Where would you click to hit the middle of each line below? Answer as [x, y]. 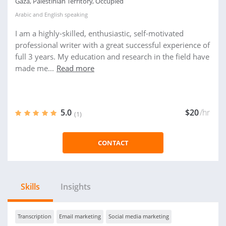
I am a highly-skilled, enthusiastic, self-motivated [99, 33]
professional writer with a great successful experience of [112, 45]
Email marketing [80, 216]
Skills [30, 187]
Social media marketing [139, 216]
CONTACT [113, 143]
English [54, 14]
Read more [75, 68]
